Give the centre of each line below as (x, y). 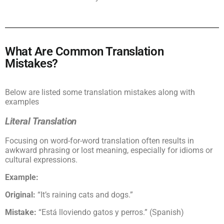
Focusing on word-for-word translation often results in (99, 141)
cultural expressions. (41, 160)
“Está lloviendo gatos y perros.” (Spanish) (110, 212)
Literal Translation (41, 121)
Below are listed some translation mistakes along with (100, 92)
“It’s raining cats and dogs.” (85, 195)
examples (22, 102)
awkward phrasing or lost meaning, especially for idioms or (109, 150)
